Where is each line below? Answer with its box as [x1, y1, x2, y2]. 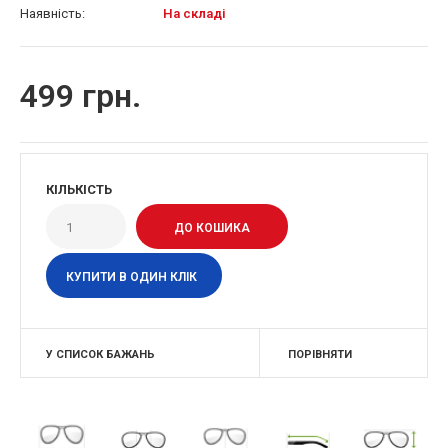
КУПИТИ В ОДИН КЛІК [66, 269, 197, 284]
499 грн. [20, 77, 141, 115]
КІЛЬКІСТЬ [46, 182, 112, 197]
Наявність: [20, 6, 85, 21]
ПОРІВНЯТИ [288, 348, 352, 361]
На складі [163, 6, 226, 21]
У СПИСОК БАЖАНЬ [46, 348, 155, 361]
